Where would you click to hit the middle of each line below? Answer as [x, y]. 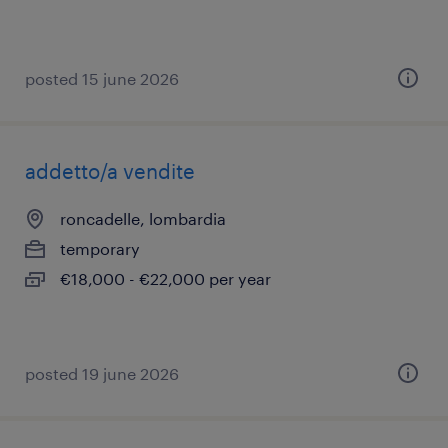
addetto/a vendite [110, 171]
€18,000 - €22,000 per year [165, 278]
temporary [100, 248]
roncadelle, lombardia [143, 218]
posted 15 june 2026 [102, 78]
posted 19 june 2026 [102, 373]
